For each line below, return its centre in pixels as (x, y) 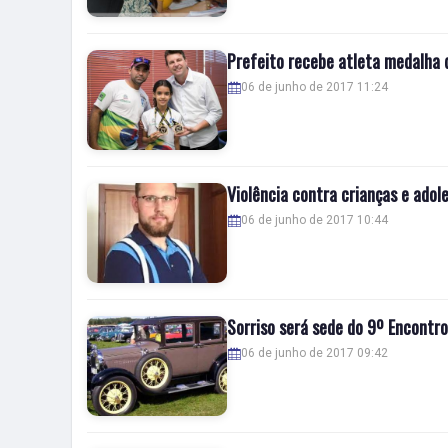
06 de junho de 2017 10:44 (314, 220)
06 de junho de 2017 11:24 (314, 87)
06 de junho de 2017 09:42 (314, 353)
